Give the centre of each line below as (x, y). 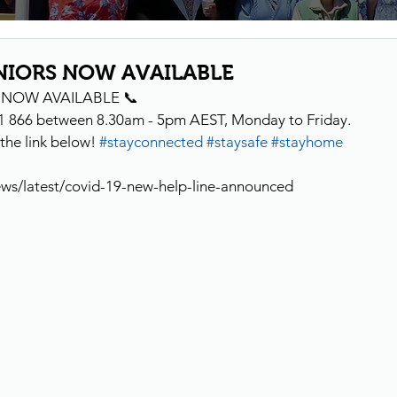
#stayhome (307, 142)
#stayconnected (151, 142)
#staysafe (237, 142)
